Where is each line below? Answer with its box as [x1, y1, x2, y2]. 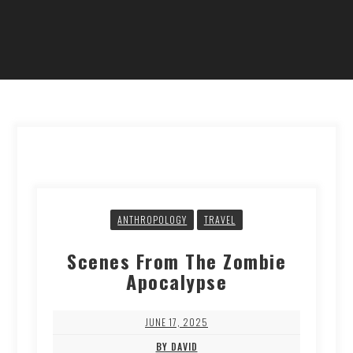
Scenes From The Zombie [67, 247, 286, 276]
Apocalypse [126, 267, 227, 296]
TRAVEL [203, 213, 236, 227]
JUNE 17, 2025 [145, 315, 208, 329]
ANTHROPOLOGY [117, 213, 188, 227]
